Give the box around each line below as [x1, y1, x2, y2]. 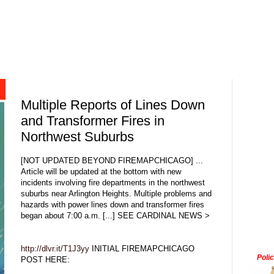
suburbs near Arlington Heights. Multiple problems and [21, 188, 212, 198]
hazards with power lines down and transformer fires [21, 199, 204, 209]
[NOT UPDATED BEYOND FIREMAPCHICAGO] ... [21, 155, 203, 165]
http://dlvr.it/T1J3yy [21, 243, 89, 253]
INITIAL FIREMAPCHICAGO [89, 243, 194, 253]
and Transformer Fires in [21, 113, 165, 129]
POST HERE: [21, 254, 70, 264]
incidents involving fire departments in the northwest [21, 177, 205, 187]
